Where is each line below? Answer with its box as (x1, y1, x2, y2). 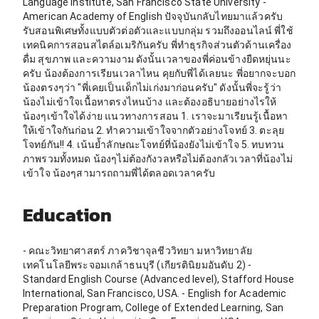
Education (23, 200, 113, 229)
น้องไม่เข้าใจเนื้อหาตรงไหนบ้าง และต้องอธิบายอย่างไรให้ (23, 95, 277, 108)
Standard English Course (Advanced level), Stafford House (23, 273, 295, 285)
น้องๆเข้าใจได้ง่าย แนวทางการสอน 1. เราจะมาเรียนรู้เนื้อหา (23, 110, 288, 122)
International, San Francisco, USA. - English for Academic (23, 287, 287, 299)
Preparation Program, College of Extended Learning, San (23, 301, 284, 313)
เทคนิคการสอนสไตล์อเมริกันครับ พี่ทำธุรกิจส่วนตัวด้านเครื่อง (23, 38, 292, 51)
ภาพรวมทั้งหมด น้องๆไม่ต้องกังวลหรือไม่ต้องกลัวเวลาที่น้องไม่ (23, 152, 293, 164)
